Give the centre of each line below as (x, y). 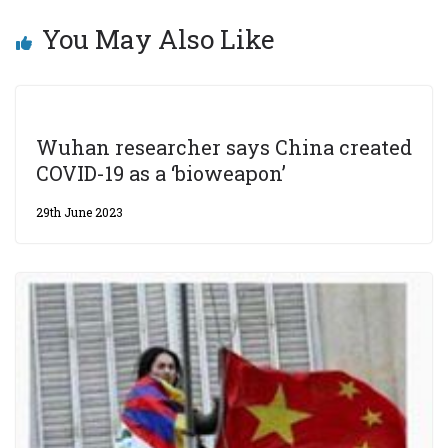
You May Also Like (158, 39)
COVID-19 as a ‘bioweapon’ (161, 173)
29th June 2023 (79, 212)
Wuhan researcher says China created (224, 147)
